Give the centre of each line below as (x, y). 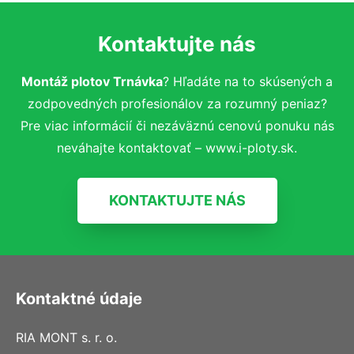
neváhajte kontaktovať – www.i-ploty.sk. (177, 147)
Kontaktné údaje (79, 298)
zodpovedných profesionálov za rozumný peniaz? (177, 103)
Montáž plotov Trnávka (92, 81)
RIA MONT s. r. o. (66, 337)
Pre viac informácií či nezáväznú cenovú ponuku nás (177, 125)
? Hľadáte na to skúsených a (248, 81)
